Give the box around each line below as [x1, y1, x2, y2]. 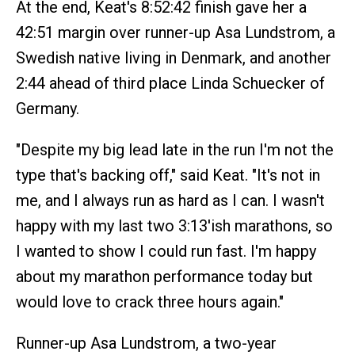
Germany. [16, 99, 79, 119]
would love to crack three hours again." [16, 292, 284, 312]
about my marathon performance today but [16, 267, 313, 287]
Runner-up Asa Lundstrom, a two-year [16, 334, 277, 353]
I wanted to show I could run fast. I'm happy [16, 242, 316, 261]
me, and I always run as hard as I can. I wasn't [16, 191, 325, 211]
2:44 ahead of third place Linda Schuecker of [16, 74, 325, 94]
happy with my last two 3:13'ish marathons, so [16, 216, 333, 236]
